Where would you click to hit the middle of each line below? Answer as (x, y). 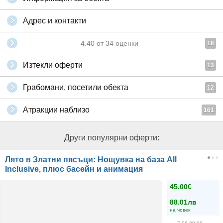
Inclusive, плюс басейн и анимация (74, 169)
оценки (126, 43)
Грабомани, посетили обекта (76, 87)
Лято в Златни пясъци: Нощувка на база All (91, 160)
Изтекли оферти (53, 65)
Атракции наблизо (56, 110)
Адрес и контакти (55, 21)
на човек (180, 210)
